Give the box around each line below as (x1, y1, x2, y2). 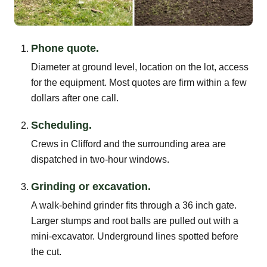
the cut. (31, 246, 61, 257)
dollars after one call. (31, 92, 119, 103)
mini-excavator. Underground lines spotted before (31, 231, 238, 241)
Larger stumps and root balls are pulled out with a (31, 215, 238, 226)
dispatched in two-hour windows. (31, 154, 169, 164)
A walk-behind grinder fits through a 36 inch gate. (31, 200, 237, 210)
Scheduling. (31, 119, 92, 131)
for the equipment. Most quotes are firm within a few (31, 77, 247, 88)
